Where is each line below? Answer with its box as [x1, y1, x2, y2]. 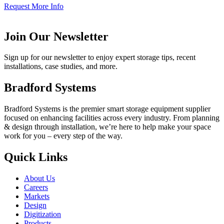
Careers [24, 183, 48, 192]
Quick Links [4, 150, 67, 164]
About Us [24, 174, 55, 183]
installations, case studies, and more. [4, 62, 117, 71]
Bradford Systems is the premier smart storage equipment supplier [4, 104, 210, 113]
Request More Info [4, 1, 63, 10]
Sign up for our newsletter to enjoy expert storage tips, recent [4, 53, 195, 62]
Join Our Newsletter [4, 29, 108, 43]
